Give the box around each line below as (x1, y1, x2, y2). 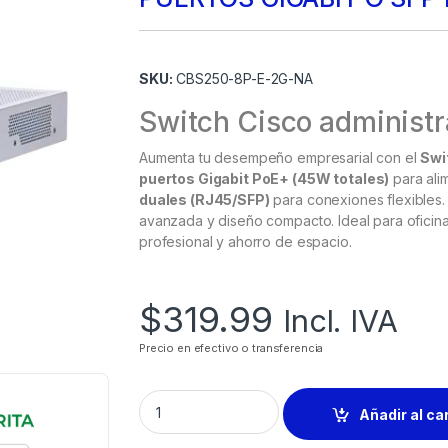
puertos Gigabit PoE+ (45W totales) (139, 170, 390, 188)
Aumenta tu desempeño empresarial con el (139, 149, 421, 167)
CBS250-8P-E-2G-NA (172, 70, 313, 88)
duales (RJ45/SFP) (139, 191, 270, 209)
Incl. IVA (282, 302, 398, 340)
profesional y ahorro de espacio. (139, 233, 352, 251)
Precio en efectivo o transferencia (139, 341, 324, 356)
